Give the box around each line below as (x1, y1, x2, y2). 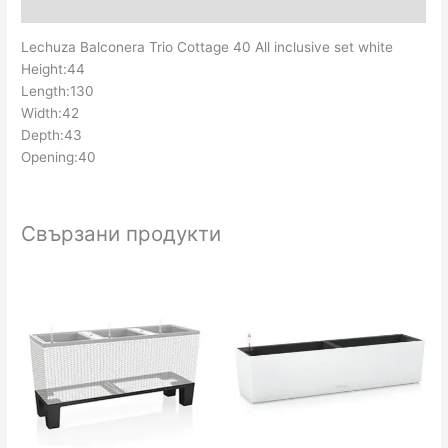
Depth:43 (21, 127, 83, 144)
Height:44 (21, 61, 86, 78)
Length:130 (21, 83, 95, 100)
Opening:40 (21, 149, 97, 166)
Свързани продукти (21, 220, 222, 246)
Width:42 (21, 105, 80, 122)
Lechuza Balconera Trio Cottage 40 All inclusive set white (21, 39, 394, 56)
